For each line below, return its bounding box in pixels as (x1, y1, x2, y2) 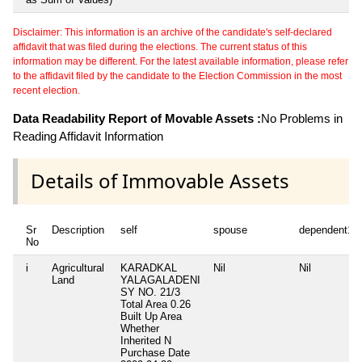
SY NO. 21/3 (120, 285, 180, 298)
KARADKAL (120, 261, 177, 274)
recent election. (13, 85, 80, 97)
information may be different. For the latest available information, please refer (13, 56, 348, 68)
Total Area (120, 297, 167, 310)
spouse (213, 223, 247, 236)
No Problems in (261, 112, 343, 126)
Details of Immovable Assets (31, 167, 289, 195)
